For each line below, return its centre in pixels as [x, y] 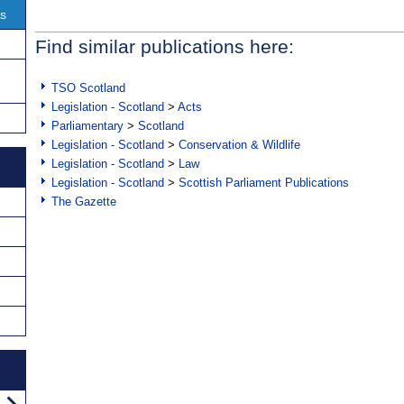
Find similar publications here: [165, 47]
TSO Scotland [88, 88]
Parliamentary [87, 126]
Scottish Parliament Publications [264, 183]
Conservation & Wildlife [239, 145]
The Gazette [84, 202]
